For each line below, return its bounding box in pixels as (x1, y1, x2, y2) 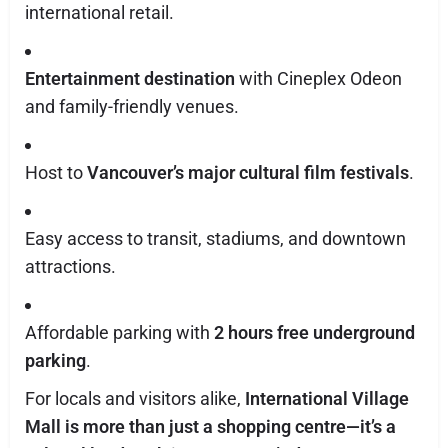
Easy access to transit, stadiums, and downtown (25, 228, 406, 249)
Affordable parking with (25, 322, 214, 343)
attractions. (25, 256, 116, 277)
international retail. (25, 2, 174, 23)
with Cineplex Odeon (235, 68, 402, 89)
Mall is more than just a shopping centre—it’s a (25, 416, 396, 437)
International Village (245, 388, 409, 409)
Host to (25, 162, 87, 183)
